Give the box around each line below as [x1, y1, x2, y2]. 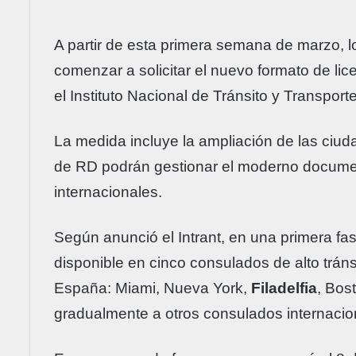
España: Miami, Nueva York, [54, 279, 251, 296]
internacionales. [54, 183, 162, 200]
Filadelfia [251, 279, 317, 296]
